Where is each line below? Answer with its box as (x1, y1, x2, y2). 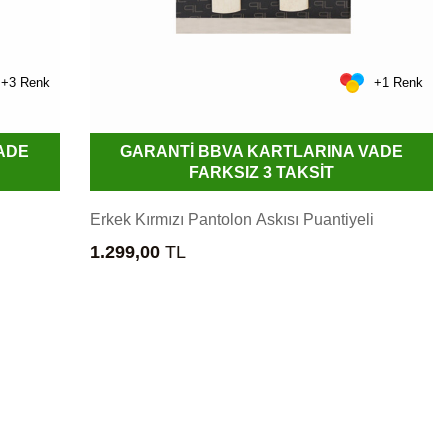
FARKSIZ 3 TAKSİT (188, 163, 334, 181)
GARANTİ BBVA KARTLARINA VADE (119, 142, 403, 160)
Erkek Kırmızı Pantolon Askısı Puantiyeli (89, 210, 374, 228)
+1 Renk (373, 75, 423, 91)
